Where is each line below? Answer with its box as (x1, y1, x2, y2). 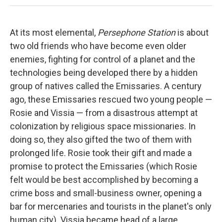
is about (175, 27, 209, 38)
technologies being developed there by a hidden (10, 67, 198, 78)
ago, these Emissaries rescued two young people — (10, 94, 212, 105)
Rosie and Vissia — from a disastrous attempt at (10, 107, 198, 118)
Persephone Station (98, 27, 175, 38)
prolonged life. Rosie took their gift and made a (10, 147, 192, 158)
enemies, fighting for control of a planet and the (10, 54, 195, 64)
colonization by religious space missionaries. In (10, 120, 196, 131)
